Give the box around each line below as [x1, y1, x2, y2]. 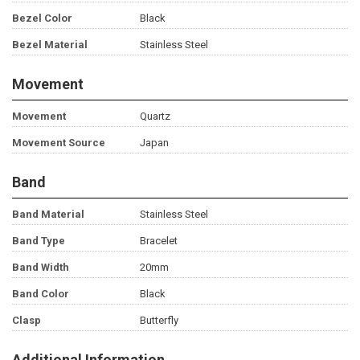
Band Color [12, 288, 69, 301]
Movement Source [12, 137, 105, 149]
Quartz [139, 110, 170, 123]
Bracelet [139, 235, 178, 247]
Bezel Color [12, 12, 72, 25]
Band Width [12, 261, 69, 274]
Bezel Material [12, 39, 88, 51]
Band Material [12, 208, 84, 221]
